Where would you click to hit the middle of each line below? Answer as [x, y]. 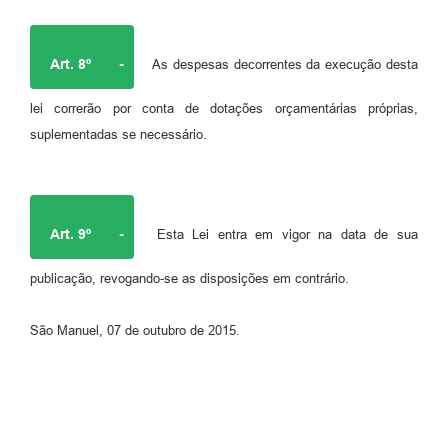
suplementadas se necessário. [118, 134]
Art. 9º [70, 233]
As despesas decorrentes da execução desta [283, 64]
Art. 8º [70, 63]
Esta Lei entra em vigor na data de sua [283, 234]
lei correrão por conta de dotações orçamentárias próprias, [224, 108]
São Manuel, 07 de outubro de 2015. [135, 330]
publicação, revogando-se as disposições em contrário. [189, 278]
